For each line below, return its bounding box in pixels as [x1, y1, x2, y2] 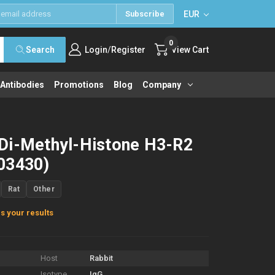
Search [26, 45, 55, 55]
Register [111, 45, 145, 55]
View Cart [171, 45, 209, 55]
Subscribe [125, 9, 165, 18]
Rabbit [90, 253, 113, 263]
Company [142, 80, 182, 90]
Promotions [54, 80, 104, 90]
